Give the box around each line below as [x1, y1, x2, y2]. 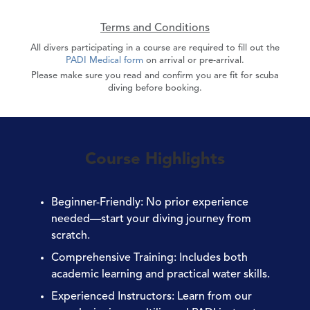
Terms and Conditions [100, 22, 210, 34]
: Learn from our [172, 291, 252, 302]
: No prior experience [140, 197, 248, 208]
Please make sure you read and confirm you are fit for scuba [31, 71, 279, 80]
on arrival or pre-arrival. [146, 55, 244, 65]
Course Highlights [85, 151, 225, 168]
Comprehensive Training [51, 252, 174, 264]
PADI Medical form [66, 55, 146, 65]
